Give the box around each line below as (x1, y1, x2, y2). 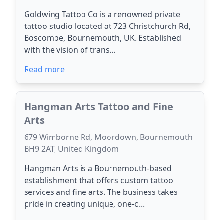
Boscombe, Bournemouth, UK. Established (24, 32, 181, 43)
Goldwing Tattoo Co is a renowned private (24, 9, 180, 20)
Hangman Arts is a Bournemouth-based (24, 163, 172, 174)
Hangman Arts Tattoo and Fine (24, 100, 173, 113)
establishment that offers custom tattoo (24, 175, 173, 186)
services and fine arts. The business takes (24, 187, 178, 197)
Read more (24, 64, 65, 75)
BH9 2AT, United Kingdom (24, 143, 119, 154)
